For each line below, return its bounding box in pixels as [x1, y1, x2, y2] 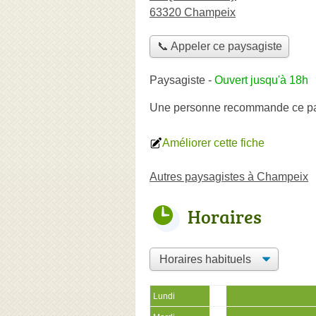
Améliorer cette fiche [162, 136, 265, 149]
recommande [224, 101, 289, 114]
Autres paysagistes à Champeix [150, 170, 308, 183]
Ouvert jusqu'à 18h [214, 73, 308, 86]
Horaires [188, 203, 262, 229]
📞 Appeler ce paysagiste [157, 40, 282, 53]
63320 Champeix [150, 6, 236, 18]
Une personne [150, 101, 224, 114]
